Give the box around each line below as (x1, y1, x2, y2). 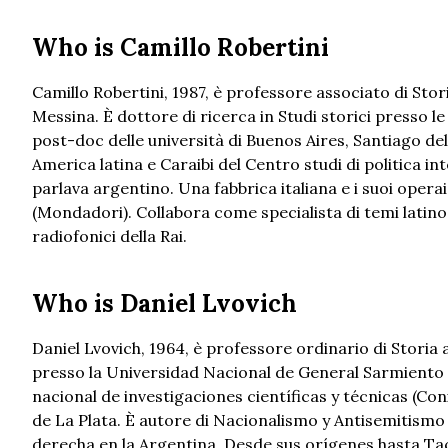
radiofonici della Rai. (32, 226, 187, 247)
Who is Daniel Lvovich (32, 288, 297, 320)
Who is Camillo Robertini (32, 32, 329, 64)
